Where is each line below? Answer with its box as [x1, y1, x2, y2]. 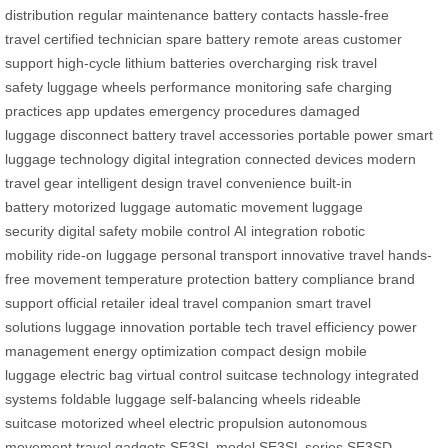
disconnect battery [60, 126, 176, 143]
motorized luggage [53, 198, 171, 215]
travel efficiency [276, 318, 374, 335]
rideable [310, 390, 361, 407]
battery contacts [213, 6, 314, 23]
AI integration [234, 222, 318, 239]
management [5, 342, 89, 359]
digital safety [58, 222, 137, 239]
